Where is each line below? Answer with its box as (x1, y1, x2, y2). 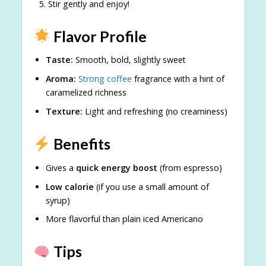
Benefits (50, 135, 111, 153)
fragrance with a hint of (131, 73, 224, 85)
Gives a (45, 161, 76, 173)
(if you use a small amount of (93, 180, 209, 192)
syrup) (45, 194, 70, 206)
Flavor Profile (50, 27, 147, 45)
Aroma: (45, 73, 76, 85)
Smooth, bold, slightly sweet (72, 54, 186, 66)
